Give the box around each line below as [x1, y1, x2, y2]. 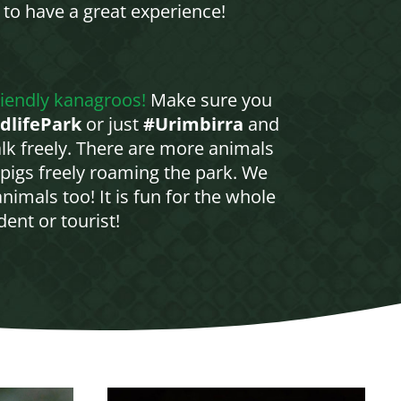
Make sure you [145, 87, 272, 112]
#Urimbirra [142, 111, 243, 136]
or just [81, 111, 143, 136]
